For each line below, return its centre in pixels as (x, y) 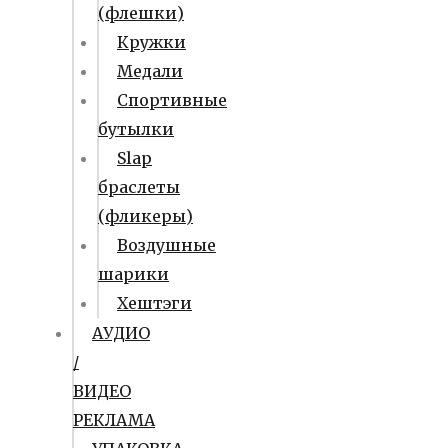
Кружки (151, 42)
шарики (133, 274)
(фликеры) (145, 216)
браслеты (139, 187)
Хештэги (154, 303)
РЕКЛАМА (114, 420)
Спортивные (172, 100)
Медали (150, 71)
